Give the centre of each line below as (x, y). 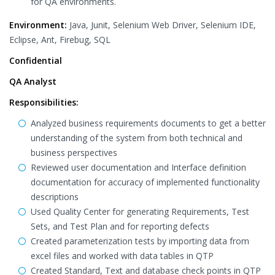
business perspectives (74, 153)
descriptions (55, 197)
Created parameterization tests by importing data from (140, 241)
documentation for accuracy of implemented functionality (145, 182)
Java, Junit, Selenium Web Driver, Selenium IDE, (161, 25)
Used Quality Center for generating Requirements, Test (140, 211)
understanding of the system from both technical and (137, 138)
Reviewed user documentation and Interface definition (138, 167)
